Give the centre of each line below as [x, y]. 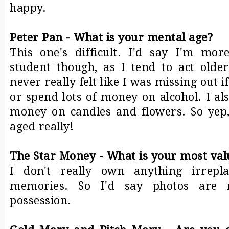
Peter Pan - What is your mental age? [111, 37]
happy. [28, 8]
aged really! [42, 126]
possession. [41, 200]
